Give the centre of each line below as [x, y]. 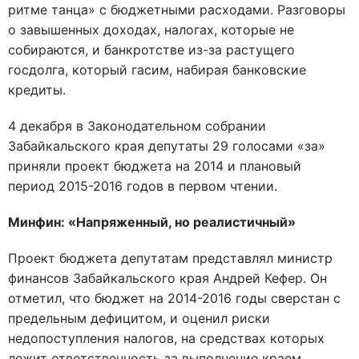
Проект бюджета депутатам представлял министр [170, 258]
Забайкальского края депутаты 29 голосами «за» [167, 146]
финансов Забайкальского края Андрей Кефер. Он [167, 278]
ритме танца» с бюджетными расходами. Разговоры [177, 10]
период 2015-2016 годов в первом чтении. [143, 186]
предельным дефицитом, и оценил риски [139, 318]
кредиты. [37, 90]
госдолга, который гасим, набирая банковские [157, 70]
